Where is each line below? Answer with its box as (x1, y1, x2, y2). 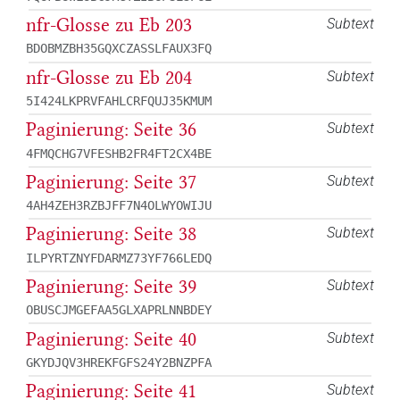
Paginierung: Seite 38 (26, 222, 196, 246)
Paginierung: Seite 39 (26, 275, 196, 298)
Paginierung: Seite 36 (26, 118, 196, 142)
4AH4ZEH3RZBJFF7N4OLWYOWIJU (26, 198, 212, 213)
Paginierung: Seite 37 (26, 170, 196, 194)
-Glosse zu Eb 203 (50, 13, 192, 37)
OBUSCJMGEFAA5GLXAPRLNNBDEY (26, 303, 212, 318)
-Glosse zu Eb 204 (50, 65, 192, 89)
